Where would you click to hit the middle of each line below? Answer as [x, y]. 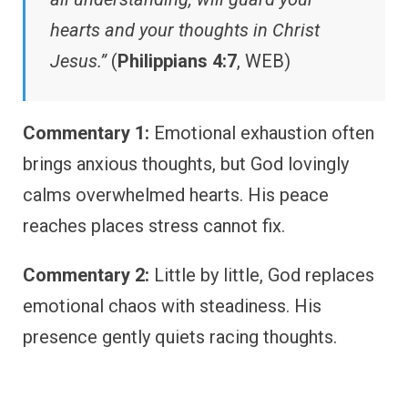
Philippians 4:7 [177, 61]
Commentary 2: [86, 275]
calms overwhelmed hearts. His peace [176, 194]
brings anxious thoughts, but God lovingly [186, 163]
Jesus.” [78, 61]
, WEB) [264, 61]
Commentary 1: [86, 133]
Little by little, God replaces [262, 275]
